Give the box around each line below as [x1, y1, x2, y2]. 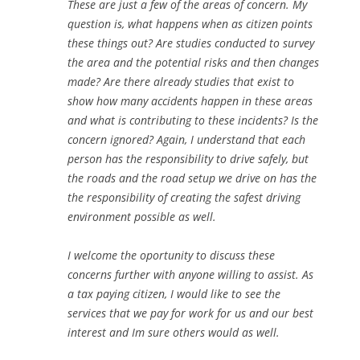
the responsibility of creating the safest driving [67, 190, 301, 206]
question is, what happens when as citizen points [67, 16, 313, 32]
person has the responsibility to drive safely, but [67, 151, 309, 167]
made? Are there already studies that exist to [67, 74, 294, 90]
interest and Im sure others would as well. [67, 325, 280, 341]
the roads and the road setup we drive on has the [67, 170, 317, 186]
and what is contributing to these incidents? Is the [67, 112, 318, 129]
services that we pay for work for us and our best [67, 305, 313, 321]
